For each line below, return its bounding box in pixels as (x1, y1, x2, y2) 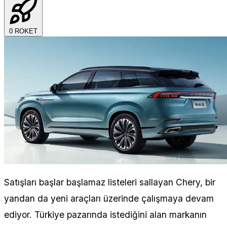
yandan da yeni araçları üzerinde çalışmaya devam (4, 193, 214, 204)
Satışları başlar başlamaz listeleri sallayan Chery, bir (4, 176, 215, 187)
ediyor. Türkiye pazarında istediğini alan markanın (4, 209, 207, 220)
